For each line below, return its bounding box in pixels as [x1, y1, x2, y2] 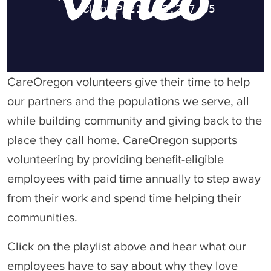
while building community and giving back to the [7, 113, 262, 127]
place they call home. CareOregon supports [7, 132, 237, 146]
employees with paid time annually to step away [7, 171, 261, 185]
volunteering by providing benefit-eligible [7, 152, 224, 166]
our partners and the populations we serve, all [7, 94, 249, 108]
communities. [7, 210, 83, 224]
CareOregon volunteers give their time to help [7, 74, 250, 88]
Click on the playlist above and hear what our [7, 239, 246, 253]
